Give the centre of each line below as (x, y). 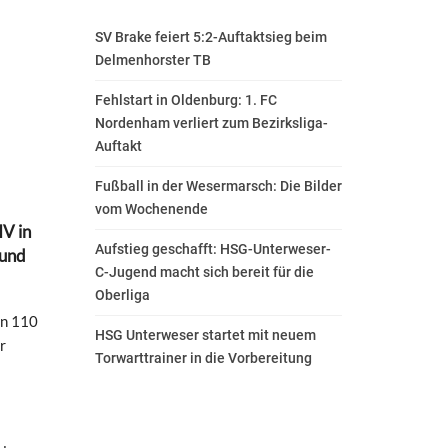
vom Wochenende (151, 209)
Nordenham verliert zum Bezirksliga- (211, 123)
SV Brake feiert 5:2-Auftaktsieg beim (211, 37)
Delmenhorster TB (153, 60)
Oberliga (122, 295)
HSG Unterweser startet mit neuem (205, 335)
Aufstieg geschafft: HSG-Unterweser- (213, 249)
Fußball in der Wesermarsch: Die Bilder (218, 186)
